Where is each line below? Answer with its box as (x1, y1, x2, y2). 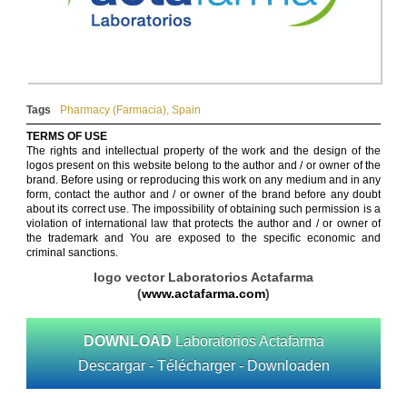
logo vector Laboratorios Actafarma (94, 270, 313, 285)
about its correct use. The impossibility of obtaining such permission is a (26, 203, 381, 216)
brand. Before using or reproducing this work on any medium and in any (26, 174, 381, 187)
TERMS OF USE (26, 130, 107, 144)
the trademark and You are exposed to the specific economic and (26, 232, 381, 245)
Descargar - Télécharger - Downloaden (77, 358, 330, 374)
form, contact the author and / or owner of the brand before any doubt (26, 188, 381, 202)
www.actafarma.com (142, 286, 265, 302)
